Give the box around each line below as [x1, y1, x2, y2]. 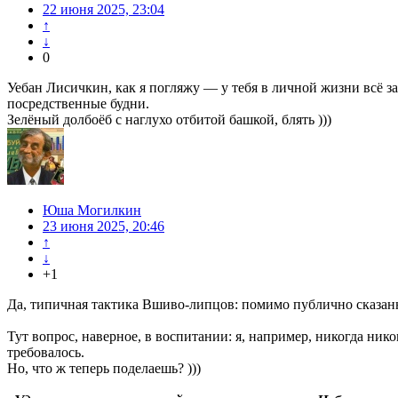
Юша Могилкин [43, 203, 141, 219]
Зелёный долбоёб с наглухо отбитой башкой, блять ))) [7, 112, 331, 128]
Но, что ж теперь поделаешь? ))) [7, 361, 201, 377]
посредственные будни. [7, 96, 149, 112]
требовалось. [7, 345, 84, 361]
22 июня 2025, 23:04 [43, 2, 164, 18]
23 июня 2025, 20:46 [43, 219, 164, 235]
